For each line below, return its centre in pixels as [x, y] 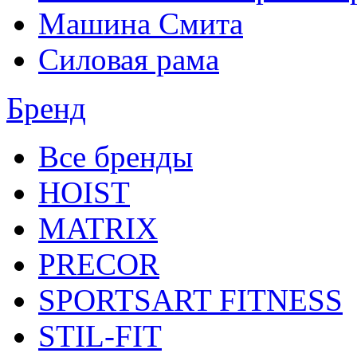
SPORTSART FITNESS [190, 300]
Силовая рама [129, 59]
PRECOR [99, 264]
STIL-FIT [100, 336]
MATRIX [98, 228]
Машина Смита [141, 24]
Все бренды [116, 157]
